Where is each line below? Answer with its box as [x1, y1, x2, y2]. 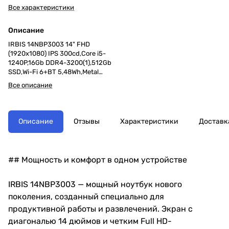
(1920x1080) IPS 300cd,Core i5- [8, 49, 106, 57]
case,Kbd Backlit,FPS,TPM [8, 77, 87, 85]
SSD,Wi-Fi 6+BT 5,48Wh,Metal [8, 67, 99, 76]
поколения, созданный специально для [8, 191, 164, 201]
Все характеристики [8, 3, 74, 11]
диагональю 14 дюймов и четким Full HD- [8, 216, 172, 226]
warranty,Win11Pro [8, 95, 64, 103]
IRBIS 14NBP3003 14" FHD [8, 40, 90, 48]
